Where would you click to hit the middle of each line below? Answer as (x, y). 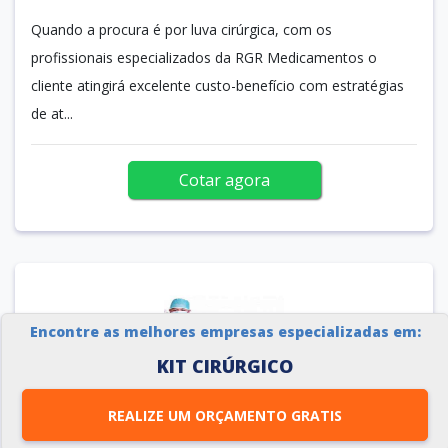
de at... (52, 113)
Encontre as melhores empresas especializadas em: (225, 331)
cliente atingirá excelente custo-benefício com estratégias (217, 85)
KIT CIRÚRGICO (225, 366)
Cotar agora (224, 179)
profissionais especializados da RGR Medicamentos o (204, 57)
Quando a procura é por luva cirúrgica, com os (181, 29)
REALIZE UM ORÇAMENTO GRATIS (316, 415)
